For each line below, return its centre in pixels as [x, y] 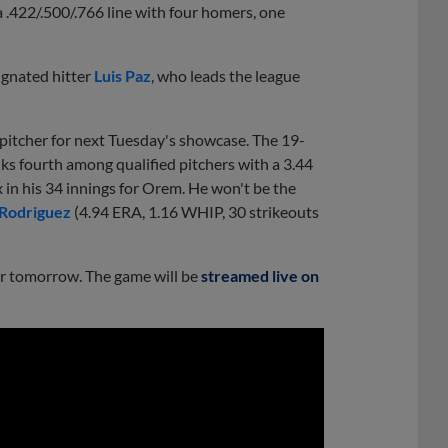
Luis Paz [122, 75]
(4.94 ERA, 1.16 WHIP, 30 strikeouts [195, 211]
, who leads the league [225, 75]
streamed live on [260, 275]
